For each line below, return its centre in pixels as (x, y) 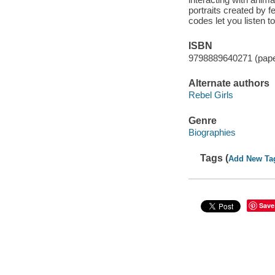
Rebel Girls (211, 95)
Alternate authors (229, 83)
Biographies (212, 133)
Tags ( (215, 158)
